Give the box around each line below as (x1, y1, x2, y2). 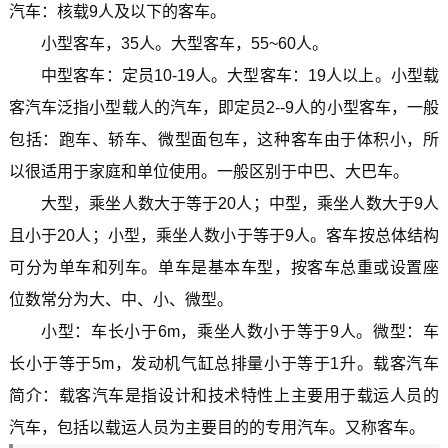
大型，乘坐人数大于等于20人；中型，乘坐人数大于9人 (40, 195, 440, 213)
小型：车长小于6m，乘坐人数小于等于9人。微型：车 (40, 323, 440, 341)
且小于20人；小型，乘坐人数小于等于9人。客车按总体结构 (8, 227, 440, 245)
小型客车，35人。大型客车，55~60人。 (40, 35, 328, 53)
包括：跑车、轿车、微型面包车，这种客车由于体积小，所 (8, 131, 440, 149)
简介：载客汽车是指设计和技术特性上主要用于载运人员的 (8, 387, 440, 405)
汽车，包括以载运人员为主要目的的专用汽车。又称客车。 (8, 419, 425, 437)
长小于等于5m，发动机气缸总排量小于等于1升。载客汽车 (8, 355, 440, 373)
